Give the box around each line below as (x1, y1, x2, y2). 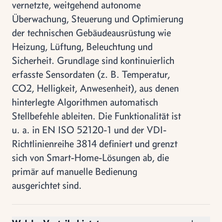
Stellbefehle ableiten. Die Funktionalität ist (12, 110, 181, 122)
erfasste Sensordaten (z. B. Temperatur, (12, 68, 170, 80)
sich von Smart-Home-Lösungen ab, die (12, 151, 169, 164)
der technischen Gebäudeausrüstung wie (12, 26, 171, 39)
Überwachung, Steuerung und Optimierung (12, 12, 183, 25)
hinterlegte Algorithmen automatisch (12, 96, 158, 108)
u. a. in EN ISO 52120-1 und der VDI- (12, 123, 166, 136)
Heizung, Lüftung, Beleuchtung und (12, 40, 153, 53)
